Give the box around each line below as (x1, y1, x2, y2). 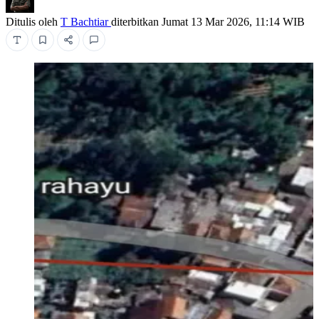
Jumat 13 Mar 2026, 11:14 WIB (162, 15, 305, 28)
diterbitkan (111, 15, 162, 28)
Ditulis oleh (6, 15, 61, 28)
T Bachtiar (61, 15, 111, 28)
